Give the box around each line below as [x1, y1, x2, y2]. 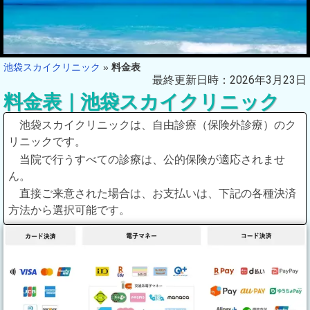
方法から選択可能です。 [8, 203, 130, 217]
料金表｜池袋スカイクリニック [3, 90, 280, 113]
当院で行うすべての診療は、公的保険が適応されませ [19, 152, 285, 166]
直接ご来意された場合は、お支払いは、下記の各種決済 [19, 187, 296, 201]
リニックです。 [8, 134, 86, 148]
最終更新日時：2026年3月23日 [152, 73, 307, 86]
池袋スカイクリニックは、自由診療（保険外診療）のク [19, 118, 296, 131]
